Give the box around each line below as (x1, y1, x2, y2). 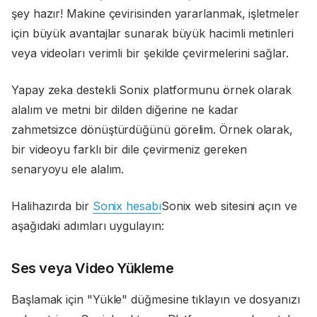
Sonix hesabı (92, 199, 161, 214)
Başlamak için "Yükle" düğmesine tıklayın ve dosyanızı (11, 292, 300, 307)
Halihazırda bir (11, 199, 93, 214)
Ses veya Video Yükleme (11, 260, 174, 277)
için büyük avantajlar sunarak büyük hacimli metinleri (11, 26, 294, 41)
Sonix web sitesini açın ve (161, 199, 297, 214)
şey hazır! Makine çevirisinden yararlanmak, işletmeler (11, 6, 299, 21)
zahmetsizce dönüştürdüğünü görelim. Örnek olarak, (11, 122, 294, 137)
